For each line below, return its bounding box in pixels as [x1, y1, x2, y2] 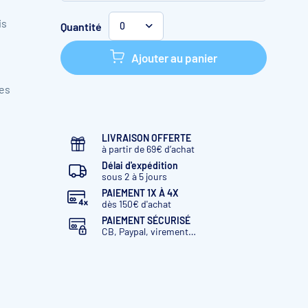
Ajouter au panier [131, 51, 217, 65]
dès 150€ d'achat [102, 198, 171, 210]
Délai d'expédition [102, 159, 178, 171]
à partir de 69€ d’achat [102, 143, 195, 155]
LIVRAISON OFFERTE [102, 132, 191, 144]
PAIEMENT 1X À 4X [102, 187, 179, 199]
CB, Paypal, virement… [102, 225, 196, 237]
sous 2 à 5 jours [102, 170, 167, 182]
